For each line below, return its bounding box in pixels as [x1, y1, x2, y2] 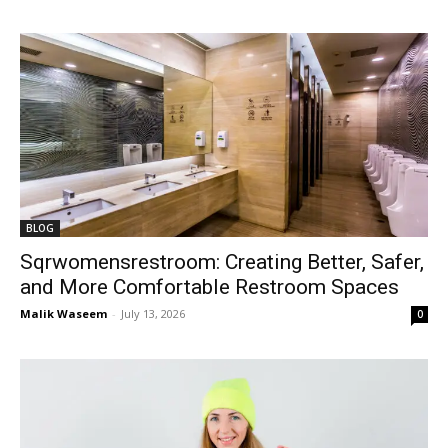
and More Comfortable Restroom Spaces [20, 275, 399, 299]
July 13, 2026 [121, 306, 185, 321]
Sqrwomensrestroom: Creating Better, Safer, [20, 250, 424, 274]
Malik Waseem [20, 306, 107, 321]
